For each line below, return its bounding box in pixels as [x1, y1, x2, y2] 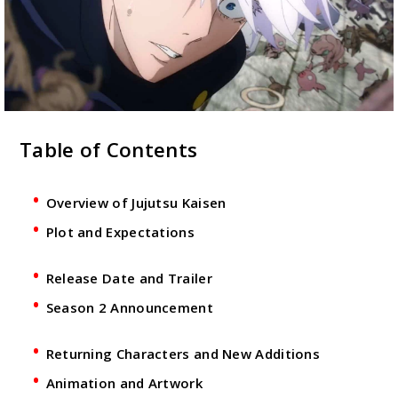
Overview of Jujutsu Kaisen [45, 193, 227, 211]
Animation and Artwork [45, 373, 203, 392]
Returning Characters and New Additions [45, 344, 321, 362]
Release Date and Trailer [45, 268, 212, 287]
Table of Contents [20, 135, 198, 163]
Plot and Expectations [45, 222, 195, 241]
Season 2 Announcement [45, 298, 213, 316]
